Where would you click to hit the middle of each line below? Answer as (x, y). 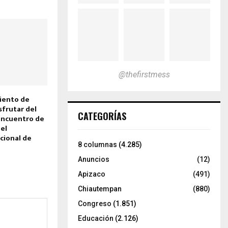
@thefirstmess (144, 74)
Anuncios (94, 159)
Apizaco (92, 174)
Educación (96, 218)
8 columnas (97, 144)
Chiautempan (100, 189)
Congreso (95, 203)
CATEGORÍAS (102, 116)
